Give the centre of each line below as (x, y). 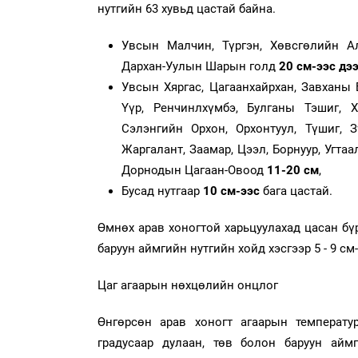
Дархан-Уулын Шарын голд (200, 67)
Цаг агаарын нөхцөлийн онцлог (188, 286)
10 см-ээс (233, 191)
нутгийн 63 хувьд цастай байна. (187, 9)
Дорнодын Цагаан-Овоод (194, 171)
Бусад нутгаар (162, 191)
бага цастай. (298, 191)
